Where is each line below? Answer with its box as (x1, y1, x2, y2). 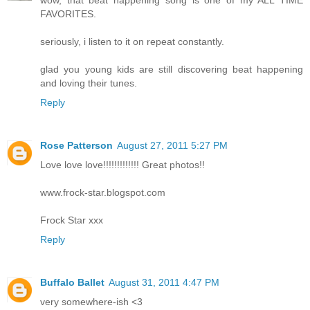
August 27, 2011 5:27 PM (117, 140, 228, 152)
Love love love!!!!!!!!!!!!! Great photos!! (40, 159, 205, 171)
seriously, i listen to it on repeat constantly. (40, 36, 224, 48)
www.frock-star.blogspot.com (40, 187, 165, 199)
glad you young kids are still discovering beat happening (40, 64, 303, 75)
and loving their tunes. (40, 77, 137, 89)
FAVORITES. (40, 8, 96, 20)
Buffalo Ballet (40, 277, 104, 288)
